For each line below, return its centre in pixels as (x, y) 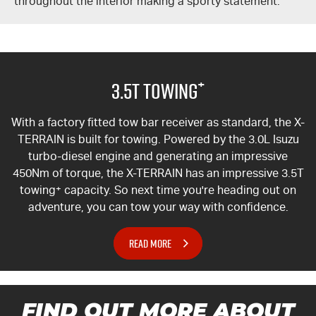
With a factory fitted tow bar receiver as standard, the (153, 123)
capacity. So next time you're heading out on (179, 190)
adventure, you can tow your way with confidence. (158, 207)
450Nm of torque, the (69, 174)
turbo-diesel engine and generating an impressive (158, 157)
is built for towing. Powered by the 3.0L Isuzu (181, 140)
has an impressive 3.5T (243, 174)
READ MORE (150, 244)
